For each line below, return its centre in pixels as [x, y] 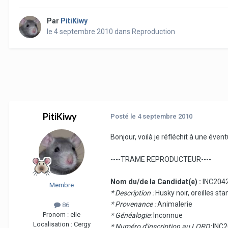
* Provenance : [133, 204]
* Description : [133, 193]
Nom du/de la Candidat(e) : [156, 182]
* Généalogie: [131, 216]
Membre [62, 185]
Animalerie [174, 204]
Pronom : [56, 215]
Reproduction [153, 32]
